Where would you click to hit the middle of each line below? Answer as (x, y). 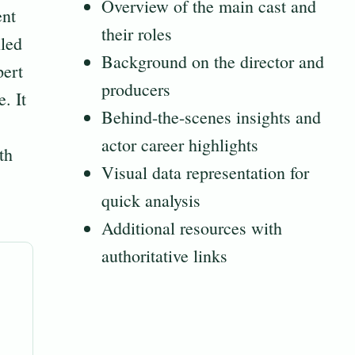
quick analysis (151, 200)
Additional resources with (192, 228)
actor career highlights (180, 145)
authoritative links (164, 256)
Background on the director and (213, 62)
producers (136, 90)
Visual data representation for (205, 173)
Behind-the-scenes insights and (211, 117)
